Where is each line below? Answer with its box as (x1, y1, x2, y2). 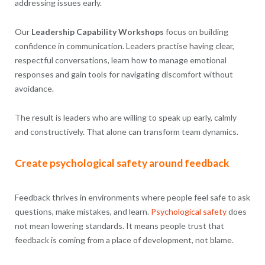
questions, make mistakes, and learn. (14, 206, 151, 216)
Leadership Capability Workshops (31, 26, 164, 37)
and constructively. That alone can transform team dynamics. (14, 126, 238, 137)
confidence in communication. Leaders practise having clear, (14, 40, 234, 51)
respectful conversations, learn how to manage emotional (14, 54, 227, 65)
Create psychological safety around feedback (14, 156, 230, 169)
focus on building (163, 26, 228, 37)
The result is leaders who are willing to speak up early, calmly (14, 112, 237, 122)
